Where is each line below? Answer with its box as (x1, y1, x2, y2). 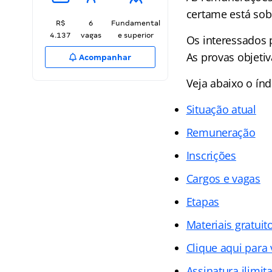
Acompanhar (77, 53, 132, 62)
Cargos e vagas (186, 171, 260, 186)
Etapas (186, 194, 219, 209)
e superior (118, 31, 154, 39)
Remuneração (186, 125, 256, 140)
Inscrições (186, 148, 236, 163)
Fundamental (111, 19, 160, 27)
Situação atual (186, 102, 256, 117)
